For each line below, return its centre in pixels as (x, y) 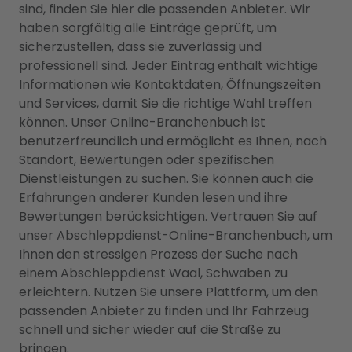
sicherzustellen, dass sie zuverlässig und (140, 47)
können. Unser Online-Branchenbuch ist (142, 122)
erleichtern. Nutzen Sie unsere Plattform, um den (169, 292)
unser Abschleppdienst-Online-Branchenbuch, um (176, 235)
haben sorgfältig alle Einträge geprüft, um (148, 28)
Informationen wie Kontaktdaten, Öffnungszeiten (170, 84)
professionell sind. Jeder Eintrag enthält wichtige (169, 66)
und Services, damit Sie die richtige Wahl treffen (165, 103)
